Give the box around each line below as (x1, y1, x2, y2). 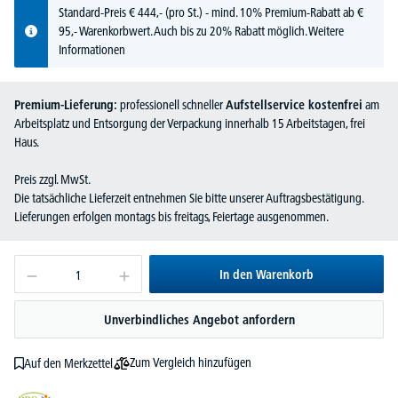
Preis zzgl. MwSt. (14, 171, 91, 188)
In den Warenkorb (219, 267, 314, 283)
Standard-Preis (59, 4, 129, 21)
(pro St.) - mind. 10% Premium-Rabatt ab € (163, 4, 363, 21)
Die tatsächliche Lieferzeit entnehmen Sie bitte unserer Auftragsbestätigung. (14, 190, 363, 207)
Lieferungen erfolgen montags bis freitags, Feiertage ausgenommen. (14, 209, 329, 226)
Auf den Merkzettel (23, 354, 113, 371)
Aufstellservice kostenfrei (226, 97, 362, 114)
